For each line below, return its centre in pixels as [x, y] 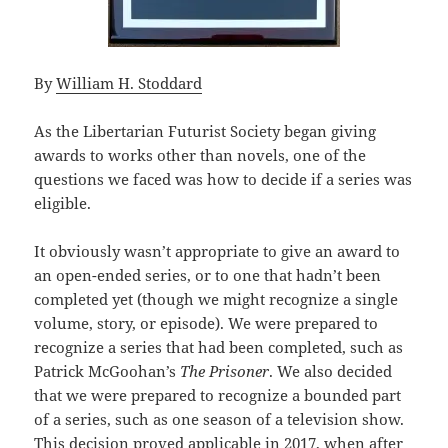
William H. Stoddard [129, 83]
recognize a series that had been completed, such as [219, 347]
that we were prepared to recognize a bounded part [218, 395]
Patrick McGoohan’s [107, 371]
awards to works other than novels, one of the [200, 155]
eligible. [63, 203]
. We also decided [331, 371]
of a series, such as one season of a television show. [219, 419]
